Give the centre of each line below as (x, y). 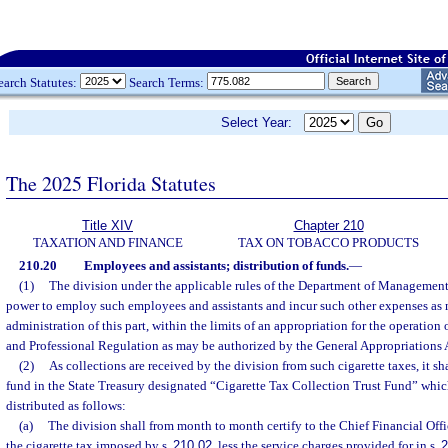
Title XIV (107, 225)
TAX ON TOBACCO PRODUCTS (328, 242)
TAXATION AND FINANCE (107, 242)
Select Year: (262, 122)
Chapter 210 (328, 225)
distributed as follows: (66, 405)
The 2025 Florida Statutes (111, 183)
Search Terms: (166, 82)
